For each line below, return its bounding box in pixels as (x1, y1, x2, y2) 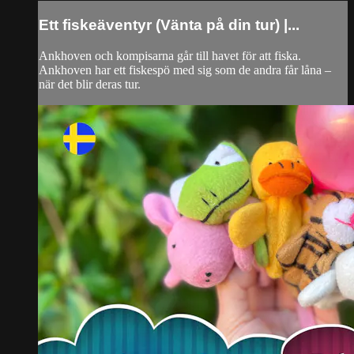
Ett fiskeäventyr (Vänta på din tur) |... (39, 16, 299, 33)
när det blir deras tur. (39, 77, 141, 91)
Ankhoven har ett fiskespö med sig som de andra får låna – (39, 62, 331, 77)
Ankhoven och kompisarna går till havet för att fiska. (39, 48, 301, 62)
